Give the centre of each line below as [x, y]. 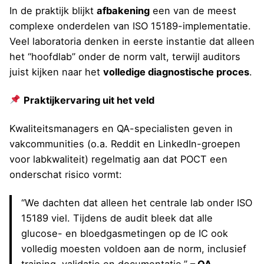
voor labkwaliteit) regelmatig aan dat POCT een [118, 159]
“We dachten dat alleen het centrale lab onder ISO [137, 203]
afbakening [123, 10]
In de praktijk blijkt [53, 10]
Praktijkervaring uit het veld [89, 100]
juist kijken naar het [56, 72]
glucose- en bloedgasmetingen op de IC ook [125, 234]
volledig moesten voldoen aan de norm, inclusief [134, 249]
